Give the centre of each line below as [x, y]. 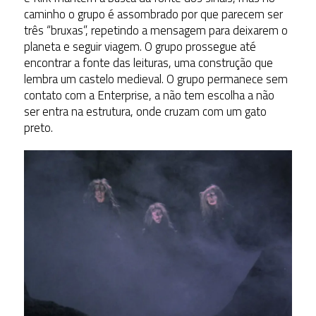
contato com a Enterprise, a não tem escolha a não [149, 95]
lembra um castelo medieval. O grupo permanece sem [156, 79]
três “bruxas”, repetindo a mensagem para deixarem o [156, 30]
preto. [38, 127]
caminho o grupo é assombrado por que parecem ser [153, 14]
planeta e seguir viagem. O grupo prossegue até [140, 46]
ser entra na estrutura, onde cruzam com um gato [145, 111]
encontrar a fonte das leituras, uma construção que [148, 62]
